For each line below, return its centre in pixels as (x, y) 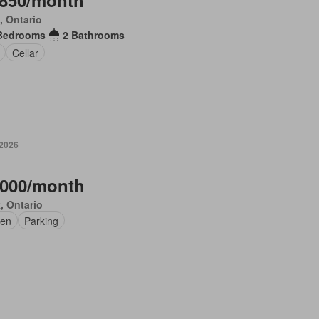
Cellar (26, 52)
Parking (41, 220)
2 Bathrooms (94, 35)
